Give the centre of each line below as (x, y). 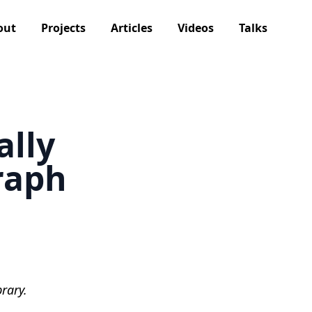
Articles (132, 28)
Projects (63, 28)
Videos (196, 28)
